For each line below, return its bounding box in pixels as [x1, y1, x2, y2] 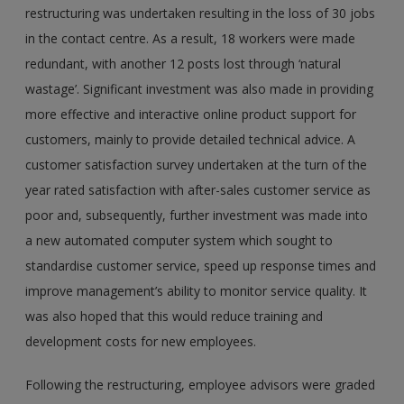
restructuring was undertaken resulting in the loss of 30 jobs [25, 5, 376, 23]
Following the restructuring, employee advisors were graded [25, 376, 376, 394]
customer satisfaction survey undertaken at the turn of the [25, 156, 368, 174]
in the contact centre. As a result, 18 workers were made [25, 30, 356, 48]
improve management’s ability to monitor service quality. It [25, 282, 368, 300]
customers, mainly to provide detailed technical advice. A [25, 131, 356, 149]
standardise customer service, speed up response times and [25, 257, 377, 275]
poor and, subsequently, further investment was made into [25, 207, 369, 225]
